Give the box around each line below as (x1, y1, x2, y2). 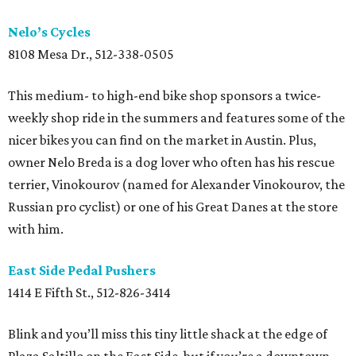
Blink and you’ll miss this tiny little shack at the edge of (8, 326, 327, 342)
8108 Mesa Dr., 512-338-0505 (8, 46, 174, 63)
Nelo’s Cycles (8, 24, 91, 41)
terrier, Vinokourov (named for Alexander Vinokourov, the (8, 176, 345, 193)
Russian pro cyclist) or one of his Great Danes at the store (8, 199, 338, 215)
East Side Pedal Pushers (8, 262, 156, 279)
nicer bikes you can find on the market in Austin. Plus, (8, 132, 316, 149)
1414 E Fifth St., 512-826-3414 (8, 284, 171, 301)
